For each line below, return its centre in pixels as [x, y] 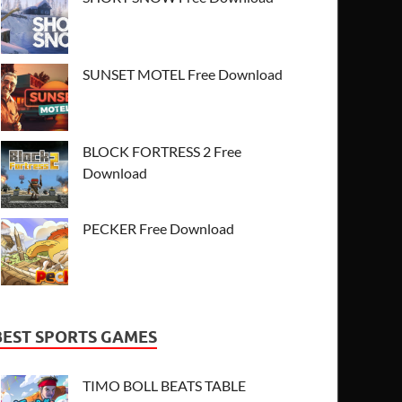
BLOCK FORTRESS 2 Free [162, 151]
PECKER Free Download [159, 228]
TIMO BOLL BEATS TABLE [165, 385]
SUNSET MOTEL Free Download [183, 74]
